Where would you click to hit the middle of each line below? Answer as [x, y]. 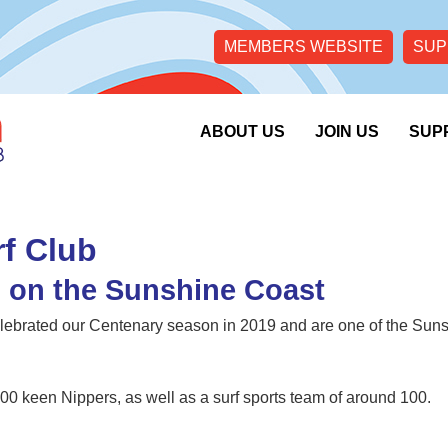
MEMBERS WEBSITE [303, 46]
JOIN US [347, 131]
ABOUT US [242, 131]
